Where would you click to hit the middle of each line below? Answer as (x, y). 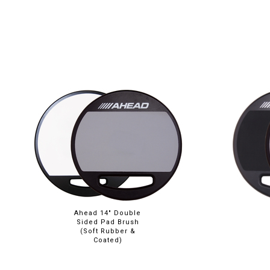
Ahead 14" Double (108, 213)
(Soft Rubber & (108, 231)
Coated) (108, 240)
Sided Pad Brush (108, 222)
